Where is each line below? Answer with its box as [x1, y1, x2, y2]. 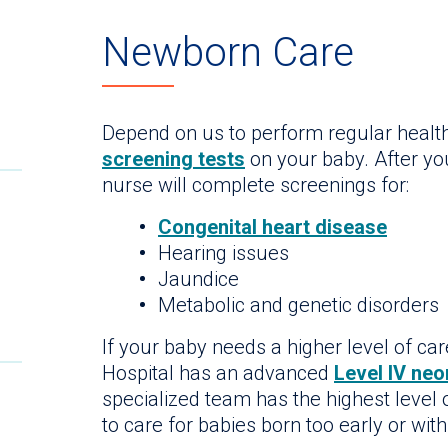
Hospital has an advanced [102, 360, 334, 385]
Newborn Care [102, 28, 354, 76]
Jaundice [158, 266, 239, 291]
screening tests [102, 146, 245, 171]
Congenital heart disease [158, 214, 387, 239]
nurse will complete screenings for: [102, 172, 409, 197]
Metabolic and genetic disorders [158, 292, 439, 317]
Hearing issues [158, 240, 289, 265]
